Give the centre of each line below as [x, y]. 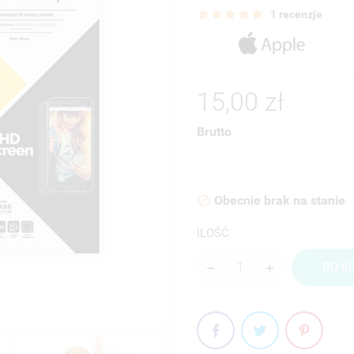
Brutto [214, 131]
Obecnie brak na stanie [278, 200]
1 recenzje [296, 15]
